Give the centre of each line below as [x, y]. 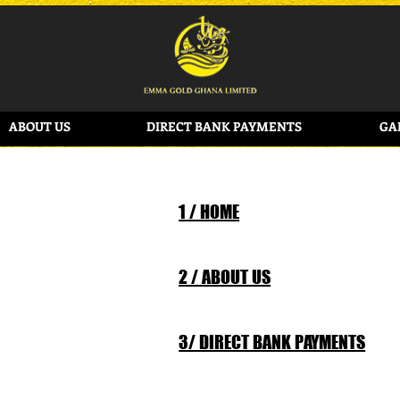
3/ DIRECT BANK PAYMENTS [272, 342]
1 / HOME [209, 211]
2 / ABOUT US [225, 276]
